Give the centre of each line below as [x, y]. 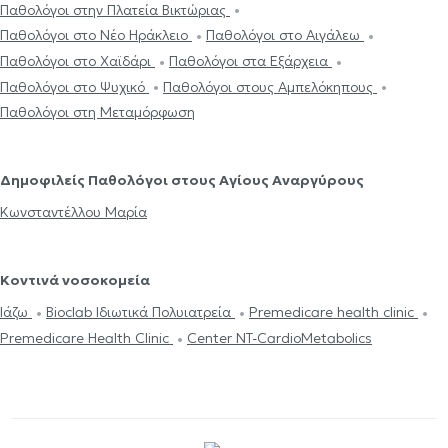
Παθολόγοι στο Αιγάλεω [285, 35]
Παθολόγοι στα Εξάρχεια [250, 60]
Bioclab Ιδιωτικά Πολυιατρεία [140, 312]
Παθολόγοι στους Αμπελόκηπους [270, 86]
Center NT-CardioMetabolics [279, 337]
